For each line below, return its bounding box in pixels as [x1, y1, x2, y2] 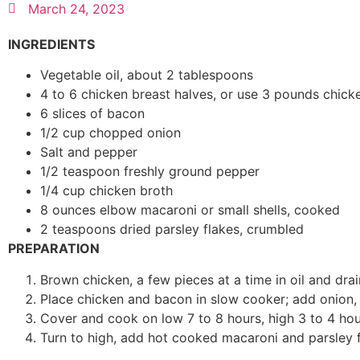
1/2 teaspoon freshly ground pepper [40, 163, 260, 180]
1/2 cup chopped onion [40, 125, 181, 141]
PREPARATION [8, 240, 100, 257]
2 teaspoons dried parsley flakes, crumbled [40, 221, 304, 238]
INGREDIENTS [8, 36, 95, 52]
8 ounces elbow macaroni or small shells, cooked [40, 202, 340, 219]
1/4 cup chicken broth [40, 182, 173, 199]
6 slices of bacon [40, 105, 145, 122]
